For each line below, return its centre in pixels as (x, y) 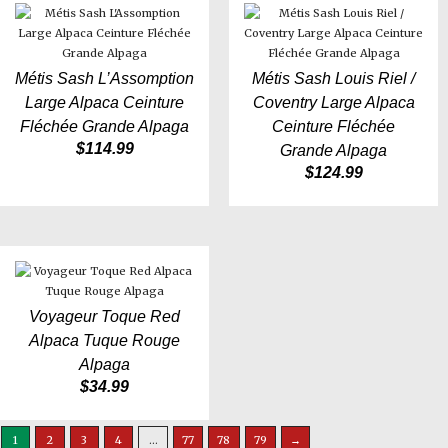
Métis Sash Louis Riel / (333, 79)
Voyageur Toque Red (104, 317)
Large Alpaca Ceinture (104, 103)
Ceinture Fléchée (333, 127)
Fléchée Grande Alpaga (104, 127)
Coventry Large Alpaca (333, 103)
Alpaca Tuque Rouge (104, 341)
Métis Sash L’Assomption (104, 79)
